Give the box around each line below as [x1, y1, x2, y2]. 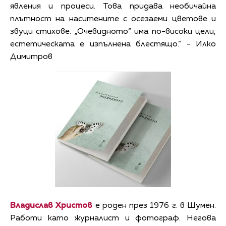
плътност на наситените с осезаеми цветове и [10, 15, 216, 23]
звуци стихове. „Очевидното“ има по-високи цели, [10, 27, 216, 36]
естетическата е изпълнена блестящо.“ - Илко [10, 40, 216, 48]
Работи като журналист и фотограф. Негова [10, 214, 216, 223]
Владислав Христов [10, 202, 93, 210]
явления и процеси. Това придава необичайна [10, 2, 216, 11]
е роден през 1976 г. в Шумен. [92, 202, 216, 210]
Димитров [10, 52, 52, 61]
